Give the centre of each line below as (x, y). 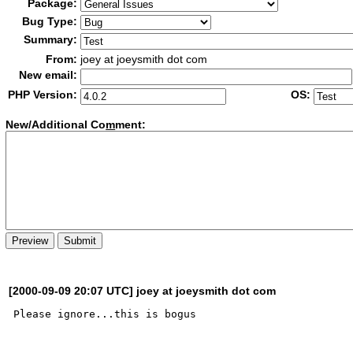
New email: (48, 75)
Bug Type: (50, 21)
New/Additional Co (56, 125)
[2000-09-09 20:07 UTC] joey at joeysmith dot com (143, 290)
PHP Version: (43, 95)
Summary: (51, 39)
